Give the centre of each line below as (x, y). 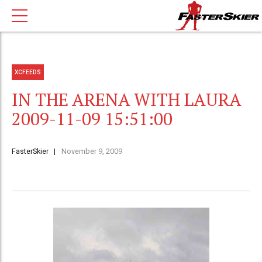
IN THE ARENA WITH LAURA (126, 100)
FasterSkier (30, 151)
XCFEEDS (28, 72)
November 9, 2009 (92, 151)
